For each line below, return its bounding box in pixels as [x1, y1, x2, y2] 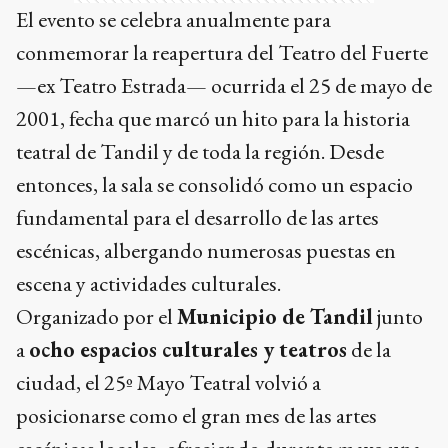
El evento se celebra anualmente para [16, 5, 331, 35]
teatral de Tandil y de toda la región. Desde [16, 137, 384, 167]
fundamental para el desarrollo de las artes [16, 203, 379, 233]
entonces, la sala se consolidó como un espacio [16, 170, 413, 200]
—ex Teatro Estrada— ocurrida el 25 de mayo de [16, 71, 432, 101]
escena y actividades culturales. [16, 269, 281, 299]
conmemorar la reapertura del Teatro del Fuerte [16, 38, 428, 68]
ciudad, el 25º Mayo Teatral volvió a [16, 368, 321, 398]
